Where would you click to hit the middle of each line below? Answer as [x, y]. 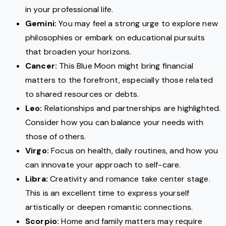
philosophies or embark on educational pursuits [115, 38]
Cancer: [41, 66]
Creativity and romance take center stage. [129, 179]
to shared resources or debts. [82, 94]
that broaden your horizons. [78, 52]
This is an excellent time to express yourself [107, 193]
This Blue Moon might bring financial [125, 66]
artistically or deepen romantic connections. [109, 207]
